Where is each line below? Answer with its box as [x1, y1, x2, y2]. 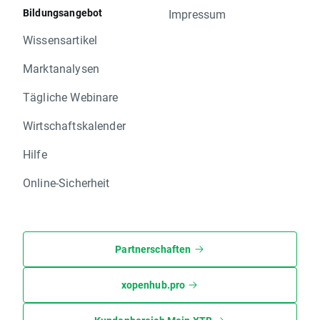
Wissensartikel [23, 31, 98, 47]
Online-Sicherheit [23, 174, 110, 190]
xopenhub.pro [121, 277, 186, 291]
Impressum [169, 6, 226, 21]
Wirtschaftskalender [23, 117, 126, 133]
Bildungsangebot [23, 5, 103, 19]
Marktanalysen [23, 60, 99, 76]
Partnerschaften [115, 241, 191, 256]
